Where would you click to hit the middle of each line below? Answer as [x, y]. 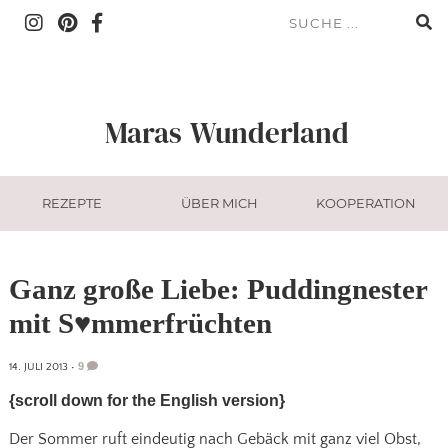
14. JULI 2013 [38, 366]
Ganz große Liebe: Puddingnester [217, 289]
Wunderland [269, 133]
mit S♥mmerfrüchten [140, 323]
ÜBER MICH [219, 202]
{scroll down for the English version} [146, 400]
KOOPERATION [366, 202]
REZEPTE [71, 202]
